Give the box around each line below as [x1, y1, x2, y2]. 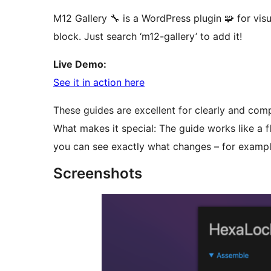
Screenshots [53, 165, 142, 183]
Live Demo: [53, 58, 106, 71]
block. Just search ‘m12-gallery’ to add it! [53, 30, 242, 43]
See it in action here [53, 76, 145, 89]
